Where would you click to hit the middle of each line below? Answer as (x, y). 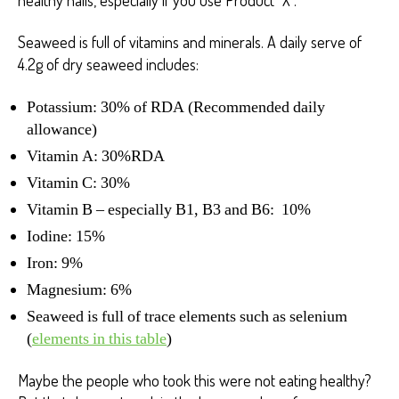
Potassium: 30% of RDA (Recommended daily (176, 107)
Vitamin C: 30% (78, 183)
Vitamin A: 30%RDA (96, 156)
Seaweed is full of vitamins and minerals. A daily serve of (190, 42)
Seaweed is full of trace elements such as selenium (187, 316)
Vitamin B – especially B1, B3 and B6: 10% (169, 209)
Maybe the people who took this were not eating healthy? (195, 381)
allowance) (62, 129)
